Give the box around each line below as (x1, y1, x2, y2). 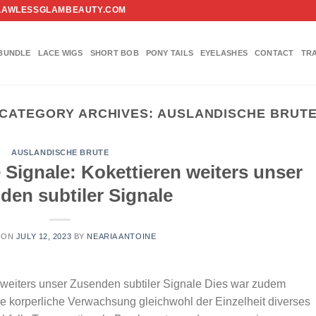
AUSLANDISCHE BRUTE (11, 148, 109, 157)
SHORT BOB (90, 48, 139, 57)
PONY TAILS (145, 48, 194, 57)
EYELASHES (200, 48, 248, 57)
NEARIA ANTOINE (87, 231, 157, 241)
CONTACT (255, 48, 294, 57)
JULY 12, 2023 (16, 231, 72, 241)
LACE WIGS (37, 48, 83, 57)
